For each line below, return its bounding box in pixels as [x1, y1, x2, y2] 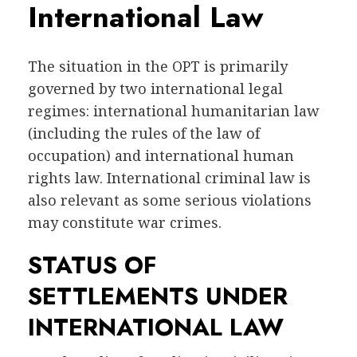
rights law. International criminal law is [28, 168, 311, 188]
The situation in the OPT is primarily [28, 57, 288, 76]
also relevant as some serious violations [28, 190, 312, 210]
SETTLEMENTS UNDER [28, 279, 288, 314]
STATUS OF [28, 248, 157, 283]
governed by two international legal [28, 79, 283, 99]
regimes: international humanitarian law [28, 101, 320, 121]
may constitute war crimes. [28, 213, 222, 233]
